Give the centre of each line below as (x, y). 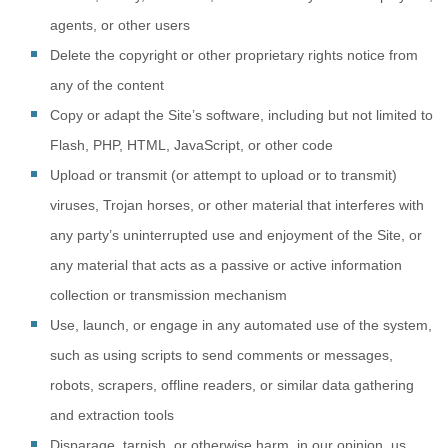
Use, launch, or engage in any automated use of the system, (241, 325)
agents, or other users (120, 25)
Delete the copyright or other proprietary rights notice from (234, 55)
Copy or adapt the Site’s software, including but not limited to (241, 115)
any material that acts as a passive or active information (226, 265)
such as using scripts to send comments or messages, (221, 355)
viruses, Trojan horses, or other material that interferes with (237, 205)
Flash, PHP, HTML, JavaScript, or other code (191, 145)
